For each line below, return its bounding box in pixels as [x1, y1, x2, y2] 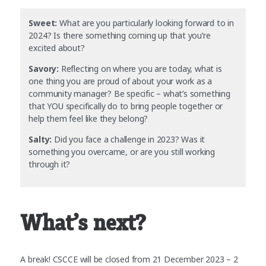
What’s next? [20, 211, 146, 236]
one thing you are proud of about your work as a [28, 75, 213, 87]
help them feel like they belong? [28, 113, 148, 125]
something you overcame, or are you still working [28, 146, 216, 158]
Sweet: [28, 17, 60, 29]
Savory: [28, 63, 61, 75]
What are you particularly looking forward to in [59, 17, 234, 29]
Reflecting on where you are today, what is [61, 63, 222, 75]
